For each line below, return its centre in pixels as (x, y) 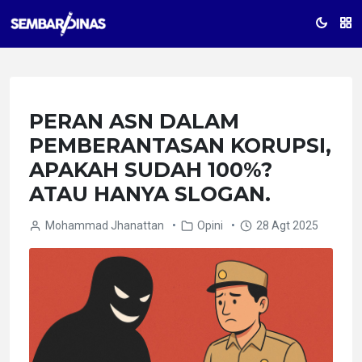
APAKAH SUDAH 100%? (151, 170)
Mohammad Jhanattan (105, 225)
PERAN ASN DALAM (134, 121)
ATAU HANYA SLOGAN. (150, 194)
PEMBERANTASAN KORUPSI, (180, 145)
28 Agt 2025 (287, 225)
